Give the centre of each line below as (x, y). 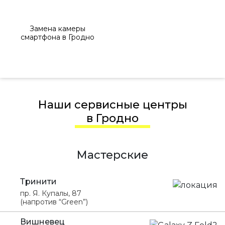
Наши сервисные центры (117, 105)
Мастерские (113, 155)
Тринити (38, 182)
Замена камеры (58, 28)
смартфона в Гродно (58, 37)
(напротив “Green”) (54, 202)
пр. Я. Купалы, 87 (51, 193)
